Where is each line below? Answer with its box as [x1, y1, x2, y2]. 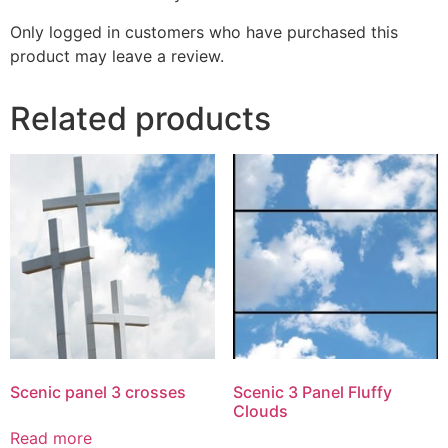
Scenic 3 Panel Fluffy [232, 382, 392, 403]
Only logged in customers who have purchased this [10, 21, 398, 42]
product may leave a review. [10, 45, 224, 66]
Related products [10, 98, 271, 138]
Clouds [232, 401, 288, 422]
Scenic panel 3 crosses [10, 382, 186, 403]
